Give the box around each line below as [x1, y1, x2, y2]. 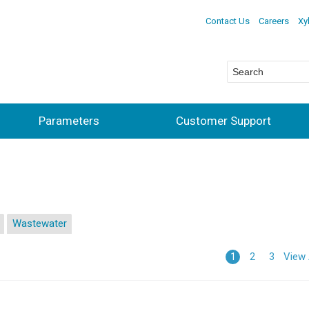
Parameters [39, 113, 99, 128]
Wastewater [12, 217, 67, 230]
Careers [258, 15, 289, 26]
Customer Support [176, 113, 271, 128]
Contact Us [205, 15, 250, 26]
